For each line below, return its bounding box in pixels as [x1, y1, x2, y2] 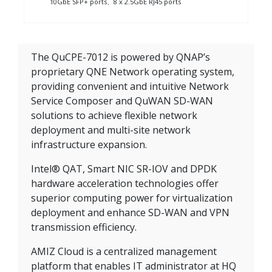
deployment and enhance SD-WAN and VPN [31, 206, 229, 220]
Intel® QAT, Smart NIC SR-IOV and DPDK [31, 162, 217, 176]
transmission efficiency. [31, 220, 137, 234]
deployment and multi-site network [31, 123, 191, 137]
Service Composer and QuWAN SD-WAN [31, 94, 213, 108]
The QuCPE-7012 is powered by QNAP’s [31, 50, 210, 64]
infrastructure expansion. [31, 138, 147, 152]
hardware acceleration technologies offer [31, 177, 219, 191]
